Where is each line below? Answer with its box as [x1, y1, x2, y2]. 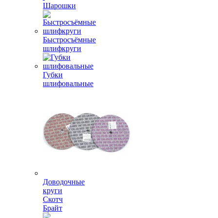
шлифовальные [43, 79, 93, 88]
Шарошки [43, 1, 76, 10]
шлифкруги [43, 44, 81, 53]
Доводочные [43, 178, 85, 186]
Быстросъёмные [43, 36, 96, 44]
